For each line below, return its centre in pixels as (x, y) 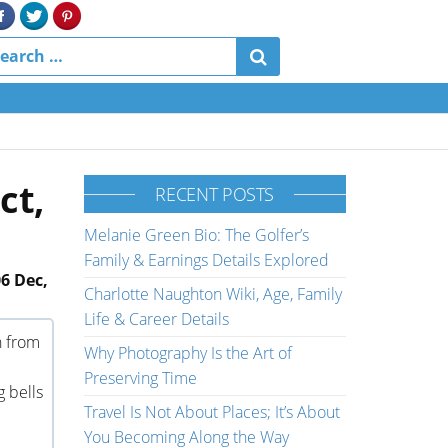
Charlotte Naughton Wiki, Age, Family (212, 294)
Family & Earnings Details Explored (206, 260)
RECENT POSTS (215, 194)
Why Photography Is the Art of (187, 353)
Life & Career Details (156, 319)
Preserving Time (140, 378)
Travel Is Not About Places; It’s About (211, 412)
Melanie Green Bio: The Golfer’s (196, 235)
